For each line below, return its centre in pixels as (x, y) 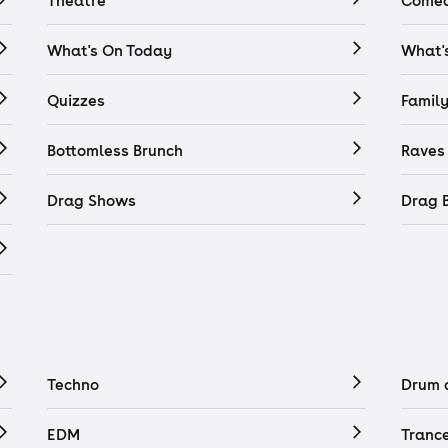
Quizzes (76, 100)
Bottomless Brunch (115, 150)
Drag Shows (91, 200)
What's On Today (109, 50)
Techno (73, 384)
